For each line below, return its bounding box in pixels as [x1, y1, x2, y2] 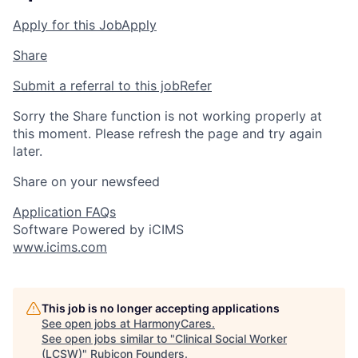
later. [13, 142, 42, 159]
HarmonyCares [133, 316, 212, 330]
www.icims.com [13, 238, 107, 255]
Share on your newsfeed [13, 173, 160, 189]
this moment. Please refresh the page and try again [13, 125, 322, 141]
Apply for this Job [13, 16, 121, 33]
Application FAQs [13, 203, 116, 220]
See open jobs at [42, 316, 133, 330]
